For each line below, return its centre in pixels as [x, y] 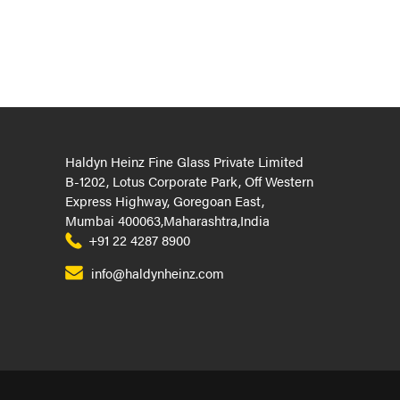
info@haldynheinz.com [157, 273]
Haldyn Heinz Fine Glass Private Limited [185, 161]
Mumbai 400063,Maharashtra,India [168, 220]
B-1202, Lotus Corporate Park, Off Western [190, 181]
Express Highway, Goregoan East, [165, 200]
